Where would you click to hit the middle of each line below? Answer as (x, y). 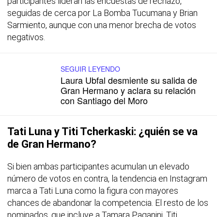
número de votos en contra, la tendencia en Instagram (107, 178)
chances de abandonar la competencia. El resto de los (108, 202)
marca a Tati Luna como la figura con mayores (93, 190)
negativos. (26, 37)
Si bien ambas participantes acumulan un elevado (98, 166)
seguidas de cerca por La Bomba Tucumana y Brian (102, 13)
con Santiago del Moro (104, 100)
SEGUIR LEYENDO (90, 69)
